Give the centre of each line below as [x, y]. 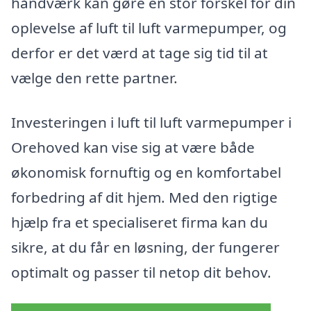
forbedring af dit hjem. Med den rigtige [144, 197]
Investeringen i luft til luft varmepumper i [151, 122]
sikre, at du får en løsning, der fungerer [145, 247]
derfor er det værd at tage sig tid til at [140, 52]
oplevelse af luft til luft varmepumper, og [149, 27]
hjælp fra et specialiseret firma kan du [140, 222]
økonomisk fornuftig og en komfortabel [146, 172]
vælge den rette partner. [94, 77]
